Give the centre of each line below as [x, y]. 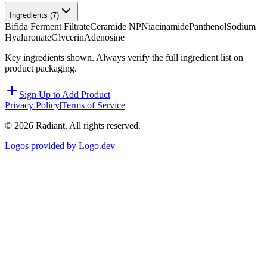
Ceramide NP [116, 27]
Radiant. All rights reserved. [87, 126]
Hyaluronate [28, 38]
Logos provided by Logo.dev [60, 146]
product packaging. [41, 69]
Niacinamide [165, 27]
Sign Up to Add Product [65, 95]
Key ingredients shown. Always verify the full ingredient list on [124, 58]
